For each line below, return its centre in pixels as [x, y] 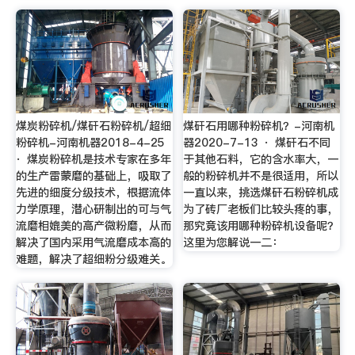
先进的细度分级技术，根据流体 [93, 192]
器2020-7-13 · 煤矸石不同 [257, 142]
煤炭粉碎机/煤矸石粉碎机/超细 [93, 126]
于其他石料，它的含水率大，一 [261, 159]
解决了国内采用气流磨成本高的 [93, 242]
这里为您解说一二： [233, 242]
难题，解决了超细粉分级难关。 [93, 259]
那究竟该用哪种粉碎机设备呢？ [261, 225]
